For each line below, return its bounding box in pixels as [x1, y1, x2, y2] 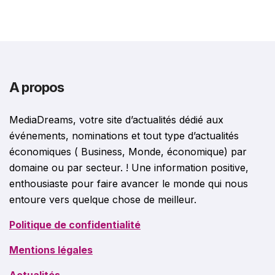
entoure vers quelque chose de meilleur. [9, 193, 196, 206]
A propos [9, 79, 64, 96]
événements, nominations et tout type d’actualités [9, 130, 239, 142]
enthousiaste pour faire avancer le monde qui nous [9, 177, 248, 190]
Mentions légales [9, 244, 93, 257]
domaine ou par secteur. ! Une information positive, [9, 161, 249, 174]
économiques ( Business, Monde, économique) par [9, 145, 247, 158]
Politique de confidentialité [9, 219, 141, 231]
